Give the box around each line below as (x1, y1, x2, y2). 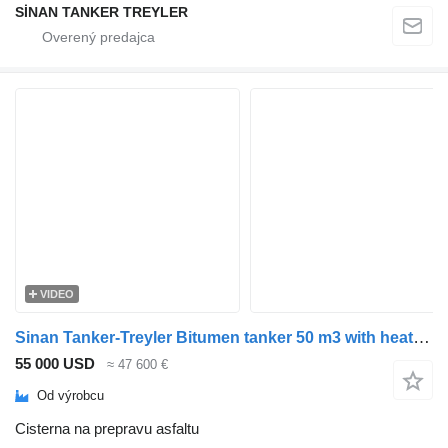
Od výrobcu (37, 388, 104, 404)
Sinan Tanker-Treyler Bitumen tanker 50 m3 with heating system (413, 328, 430, 347)
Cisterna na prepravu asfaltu (15, 419, 199, 437)
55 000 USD (15, 355, 95, 372)
